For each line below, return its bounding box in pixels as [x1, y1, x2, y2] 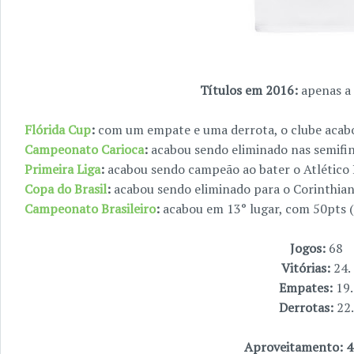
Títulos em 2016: [199, 81, 301, 99]
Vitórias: [281, 258, 333, 277]
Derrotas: [278, 298, 337, 316]
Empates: [279, 278, 336, 296]
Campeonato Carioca [24, 140, 144, 158]
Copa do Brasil [24, 179, 107, 198]
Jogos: [289, 239, 329, 257]
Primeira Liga [24, 160, 100, 178]
